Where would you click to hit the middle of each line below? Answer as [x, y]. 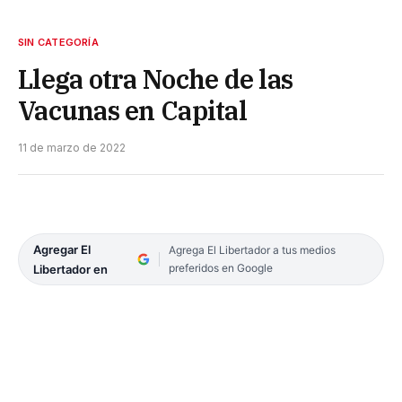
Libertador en [70, 269]
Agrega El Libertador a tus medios [252, 249]
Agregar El [62, 249]
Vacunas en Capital [132, 110]
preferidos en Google [220, 267]
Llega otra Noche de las [156, 79]
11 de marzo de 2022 [72, 147]
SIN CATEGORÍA [58, 42]
